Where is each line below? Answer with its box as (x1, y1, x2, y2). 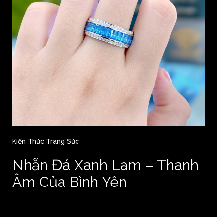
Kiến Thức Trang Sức (12, 138, 79, 146)
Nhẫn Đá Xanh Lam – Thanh (12, 156, 199, 174)
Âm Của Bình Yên (12, 173, 127, 191)
